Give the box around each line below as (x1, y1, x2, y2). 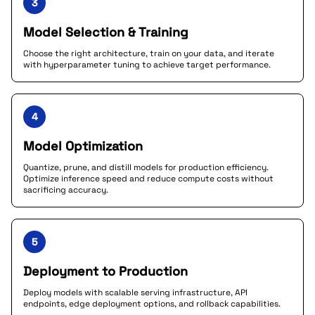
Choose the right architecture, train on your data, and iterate (23, 48, 274, 59)
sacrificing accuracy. (23, 184, 108, 195)
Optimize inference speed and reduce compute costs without (23, 173, 274, 184)
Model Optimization (23, 138, 143, 154)
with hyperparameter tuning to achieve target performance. (23, 59, 271, 70)
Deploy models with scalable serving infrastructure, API (23, 287, 247, 298)
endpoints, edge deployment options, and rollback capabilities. (23, 298, 281, 309)
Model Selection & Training (23, 24, 188, 40)
